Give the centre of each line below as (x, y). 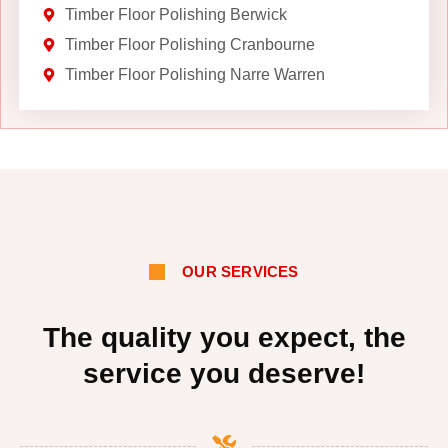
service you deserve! (224, 373)
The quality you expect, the (224, 337)
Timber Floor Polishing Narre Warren (194, 74)
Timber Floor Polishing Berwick (175, 14)
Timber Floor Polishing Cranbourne (189, 44)
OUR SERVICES (240, 272)
